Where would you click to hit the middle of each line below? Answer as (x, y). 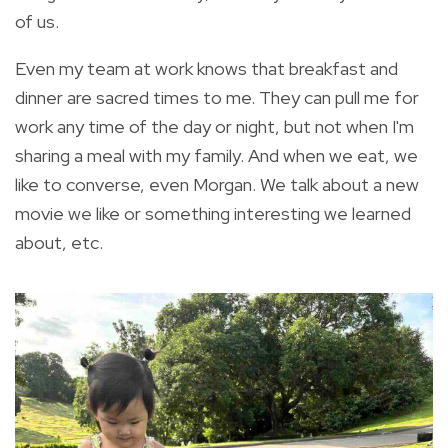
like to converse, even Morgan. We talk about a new (217, 185)
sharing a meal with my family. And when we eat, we (216, 156)
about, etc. (59, 243)
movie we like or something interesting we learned (213, 214)
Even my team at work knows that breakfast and (206, 69)
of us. (37, 22)
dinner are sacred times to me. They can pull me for (217, 98)
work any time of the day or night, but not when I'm (214, 127)
